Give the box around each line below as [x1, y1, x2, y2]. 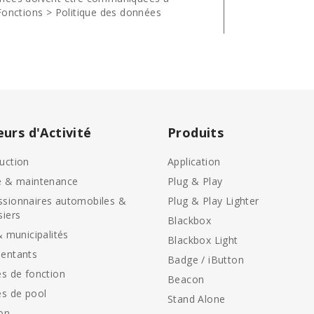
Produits [168, 124, 224, 141]
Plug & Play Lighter [168, 194, 259, 207]
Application [168, 155, 221, 168]
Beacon [168, 273, 205, 286]
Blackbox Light [168, 233, 238, 247]
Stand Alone [168, 292, 226, 306]
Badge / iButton [168, 253, 244, 266]
